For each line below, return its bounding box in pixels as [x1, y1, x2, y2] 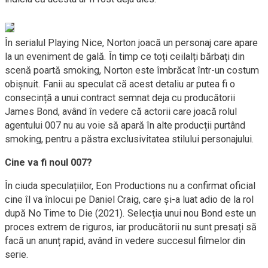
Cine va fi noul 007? [5, 157, 92, 168]
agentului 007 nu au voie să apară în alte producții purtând [5, 120, 245, 131]
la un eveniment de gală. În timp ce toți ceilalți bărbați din [5, 51, 245, 62]
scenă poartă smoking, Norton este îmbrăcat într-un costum [5, 65, 259, 76]
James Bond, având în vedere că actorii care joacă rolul [5, 106, 237, 117]
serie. [5, 249, 29, 260]
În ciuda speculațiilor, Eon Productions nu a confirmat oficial [5, 180, 255, 191]
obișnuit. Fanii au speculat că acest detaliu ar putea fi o [5, 78, 235, 90]
